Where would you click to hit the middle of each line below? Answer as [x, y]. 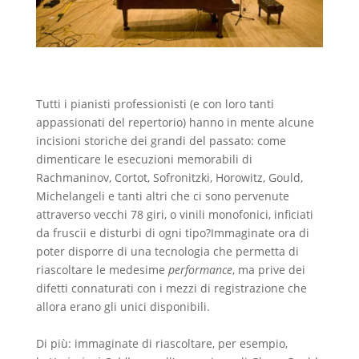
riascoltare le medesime [102, 270]
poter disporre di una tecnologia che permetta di [167, 252]
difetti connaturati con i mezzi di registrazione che [171, 288]
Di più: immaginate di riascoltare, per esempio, [161, 344]
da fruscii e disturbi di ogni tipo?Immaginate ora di [172, 233]
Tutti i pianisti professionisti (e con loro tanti [155, 104]
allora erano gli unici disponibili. [123, 307]
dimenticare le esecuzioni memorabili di [144, 159]
